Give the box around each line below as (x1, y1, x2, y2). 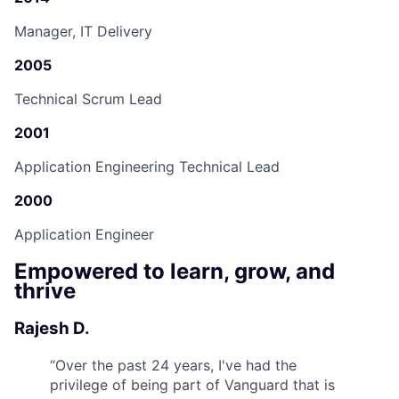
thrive (14, 278, 76, 305)
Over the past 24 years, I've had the (55, 355, 297, 374)
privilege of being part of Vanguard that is (50, 375, 335, 394)
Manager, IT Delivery (14, 22, 152, 41)
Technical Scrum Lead (14, 90, 162, 109)
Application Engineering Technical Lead (14, 158, 280, 176)
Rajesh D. (14, 318, 90, 339)
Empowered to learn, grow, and (14, 258, 335, 285)
